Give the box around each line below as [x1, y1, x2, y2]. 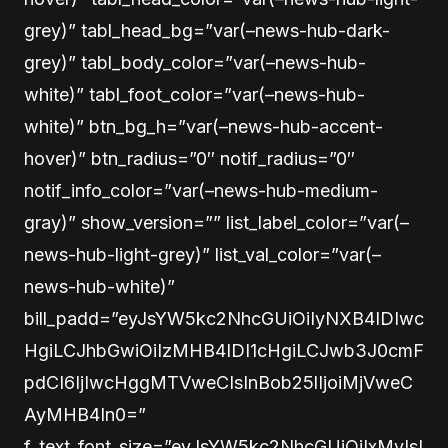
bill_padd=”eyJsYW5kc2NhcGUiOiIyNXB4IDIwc [24, 308, 424, 329]
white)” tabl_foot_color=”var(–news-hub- [24, 84, 365, 105]
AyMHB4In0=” [24, 404, 146, 425]
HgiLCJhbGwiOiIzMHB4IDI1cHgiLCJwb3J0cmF [24, 340, 424, 361]
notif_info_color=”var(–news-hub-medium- [24, 180, 378, 201]
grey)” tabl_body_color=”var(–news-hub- [24, 52, 366, 73]
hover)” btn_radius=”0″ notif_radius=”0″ [24, 148, 355, 169]
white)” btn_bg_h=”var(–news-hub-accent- [24, 116, 383, 137]
